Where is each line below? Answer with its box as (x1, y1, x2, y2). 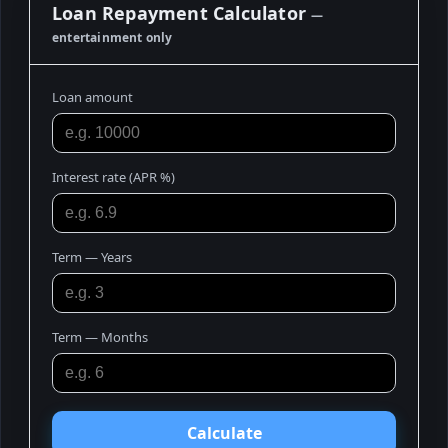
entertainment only (52, 28, 173, 46)
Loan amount (52, 87, 133, 106)
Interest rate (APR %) (52, 167, 175, 186)
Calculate (186, 421, 262, 444)
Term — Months (52, 327, 148, 346)
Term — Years (52, 247, 132, 266)
